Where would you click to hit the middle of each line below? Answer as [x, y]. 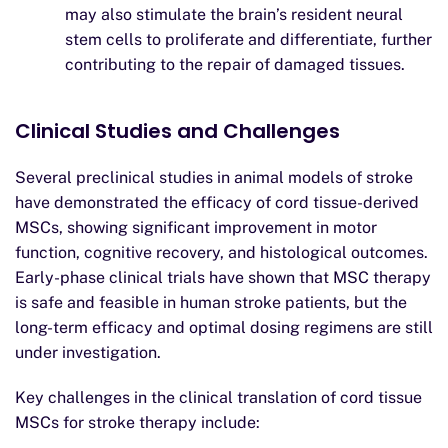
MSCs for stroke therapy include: [137, 422]
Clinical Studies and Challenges [177, 131]
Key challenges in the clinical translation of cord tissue [218, 397]
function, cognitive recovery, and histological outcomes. [221, 252]
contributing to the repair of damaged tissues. [235, 64]
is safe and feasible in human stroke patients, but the [211, 302]
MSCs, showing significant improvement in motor [196, 227]
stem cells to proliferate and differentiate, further [248, 39]
